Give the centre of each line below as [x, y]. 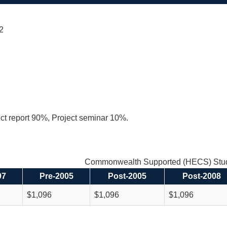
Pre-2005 [56, 176]
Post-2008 [202, 176]
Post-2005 [127, 176]
